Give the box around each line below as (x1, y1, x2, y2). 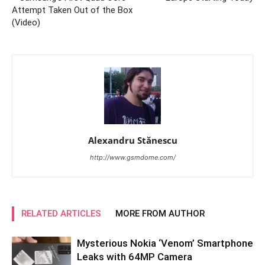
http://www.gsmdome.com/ (89, 153, 176, 161)
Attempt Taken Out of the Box (12, 5, 132, 15)
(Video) (12, 17, 40, 28)
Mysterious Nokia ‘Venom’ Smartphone (77, 237, 253, 249)
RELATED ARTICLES (21, 208, 101, 219)
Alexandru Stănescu (88, 134, 177, 146)
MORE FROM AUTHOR (115, 208, 205, 219)
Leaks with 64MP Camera (77, 251, 192, 263)
